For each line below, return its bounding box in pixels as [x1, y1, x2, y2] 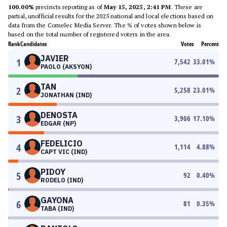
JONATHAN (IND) [41, 91, 92, 99]
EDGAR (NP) [41, 120, 76, 127]
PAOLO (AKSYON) [41, 63, 92, 70]
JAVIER [41, 53, 68, 63]
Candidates [20, 40, 47, 48]
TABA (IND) [41, 205, 74, 212]
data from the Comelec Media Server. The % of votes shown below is [8, 21, 201, 29]
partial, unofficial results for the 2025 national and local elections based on [8, 12, 214, 20]
